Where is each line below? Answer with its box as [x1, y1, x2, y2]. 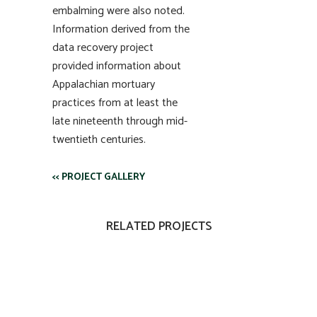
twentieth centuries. [52, 130, 146, 149]
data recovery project [52, 38, 154, 57]
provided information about [52, 57, 181, 76]
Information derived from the [52, 20, 190, 39]
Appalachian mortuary [52, 75, 155, 94]
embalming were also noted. [52, 1, 185, 21]
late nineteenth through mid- [52, 112, 188, 131]
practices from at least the [52, 93, 178, 113]
